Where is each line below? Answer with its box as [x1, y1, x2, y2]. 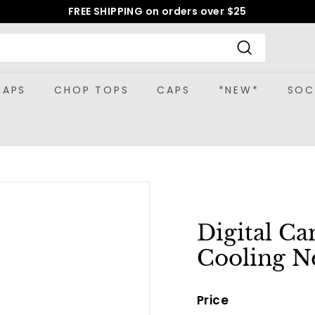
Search [245, 57, 286, 74]
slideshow [162, 39, 218, 55]
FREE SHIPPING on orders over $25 [68, 4, 247, 18]
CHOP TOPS [54, 83, 129, 97]
